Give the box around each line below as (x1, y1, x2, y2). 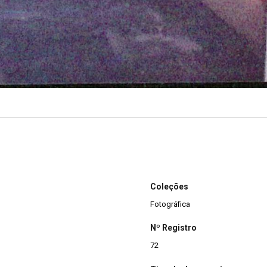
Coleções (150, 181, 188, 191)
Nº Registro (150, 223, 197, 233)
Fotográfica (150, 199, 190, 209)
